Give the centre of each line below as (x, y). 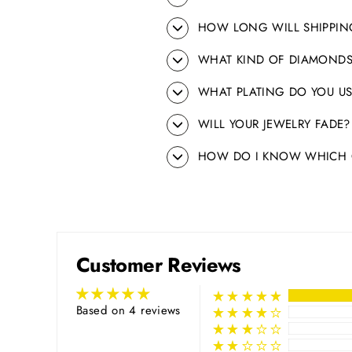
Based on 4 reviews (128, 311)
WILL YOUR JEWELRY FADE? (274, 125)
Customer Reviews (159, 266)
